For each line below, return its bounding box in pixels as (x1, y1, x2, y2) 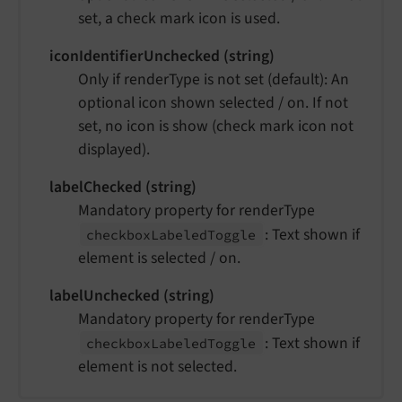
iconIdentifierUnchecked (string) (49, 44, 275, 67)
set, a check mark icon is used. (78, 6, 280, 30)
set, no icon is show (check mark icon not (78, 114, 354, 137)
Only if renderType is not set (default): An (78, 67, 349, 91)
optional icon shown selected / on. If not (78, 91, 348, 114)
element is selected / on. (78, 246, 240, 269)
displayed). (78, 137, 150, 161)
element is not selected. (78, 354, 237, 378)
